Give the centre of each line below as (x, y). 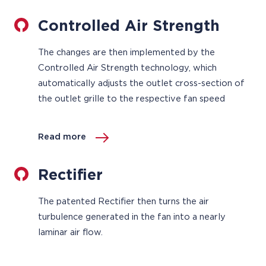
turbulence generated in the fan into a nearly (132, 217)
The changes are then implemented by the (126, 53)
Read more (62, 137)
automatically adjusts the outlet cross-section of (141, 83)
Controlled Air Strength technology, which (127, 68)
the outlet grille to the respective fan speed (133, 99)
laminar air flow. (70, 232)
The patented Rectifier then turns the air (123, 202)
